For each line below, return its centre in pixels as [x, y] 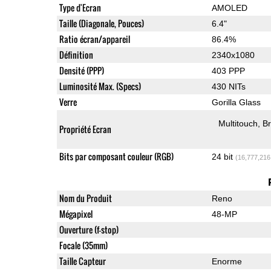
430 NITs [228, 86]
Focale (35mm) [83, 245]
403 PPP [228, 70]
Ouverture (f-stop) [89, 229]
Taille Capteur [82, 261]
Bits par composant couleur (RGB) [116, 156]
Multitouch [238, 123]
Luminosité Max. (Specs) [100, 86]
